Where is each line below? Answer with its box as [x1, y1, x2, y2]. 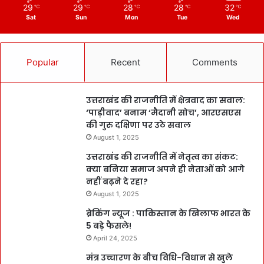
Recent [110, 57, 140, 68]
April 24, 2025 [93, 234, 137, 243]
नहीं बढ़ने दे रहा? [86, 176, 148, 188]
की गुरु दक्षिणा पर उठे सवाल [86, 119, 191, 131]
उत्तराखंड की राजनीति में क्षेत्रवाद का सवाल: [86, 94, 245, 107]
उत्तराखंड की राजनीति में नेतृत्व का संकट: [86, 151, 238, 163]
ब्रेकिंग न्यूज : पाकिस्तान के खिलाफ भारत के [86, 207, 250, 220]
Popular [26, 57, 59, 68]
